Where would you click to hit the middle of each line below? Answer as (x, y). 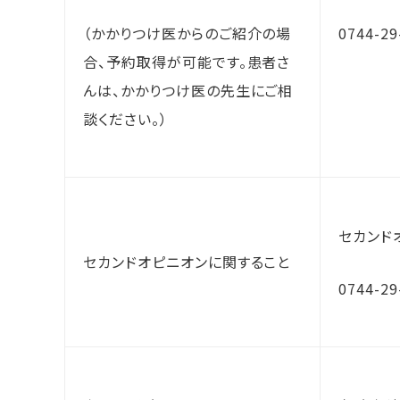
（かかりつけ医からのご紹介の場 (187, 33)
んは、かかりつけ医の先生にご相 (188, 90)
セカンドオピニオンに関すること (187, 262)
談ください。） (125, 119)
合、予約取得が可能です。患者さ (187, 62)
